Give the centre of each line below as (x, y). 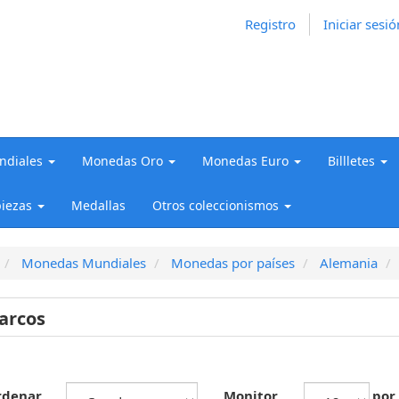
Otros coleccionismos (216, 205)
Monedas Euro (245, 160)
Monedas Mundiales (83, 263)
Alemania (348, 263)
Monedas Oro (122, 160)
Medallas (98, 205)
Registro (270, 24)
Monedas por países (232, 263)
